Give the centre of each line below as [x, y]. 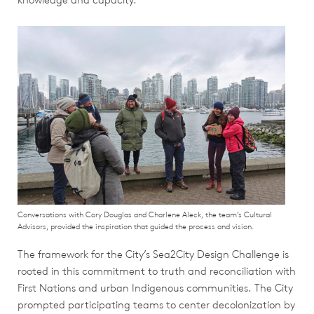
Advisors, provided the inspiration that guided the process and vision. [136, 226]
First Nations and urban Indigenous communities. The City [155, 287]
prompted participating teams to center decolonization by [156, 304]
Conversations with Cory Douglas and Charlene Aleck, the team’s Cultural [145, 214]
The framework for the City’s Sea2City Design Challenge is [153, 254]
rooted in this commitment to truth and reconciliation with [157, 271]
